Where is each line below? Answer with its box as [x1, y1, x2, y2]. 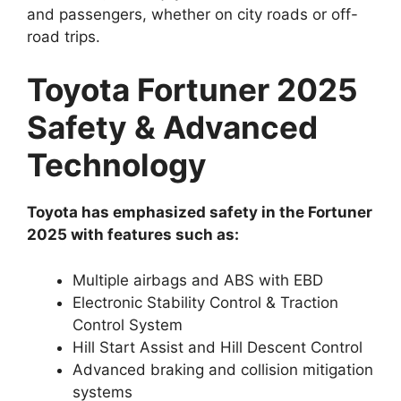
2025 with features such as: [27, 226, 239, 244]
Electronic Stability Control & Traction [73, 293, 338, 311]
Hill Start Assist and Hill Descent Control [73, 337, 363, 356]
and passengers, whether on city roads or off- [27, 4, 358, 23]
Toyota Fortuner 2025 [27, 71, 358, 109]
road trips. [27, 27, 100, 46]
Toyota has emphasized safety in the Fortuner [27, 203, 372, 222]
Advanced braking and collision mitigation [73, 360, 373, 379]
